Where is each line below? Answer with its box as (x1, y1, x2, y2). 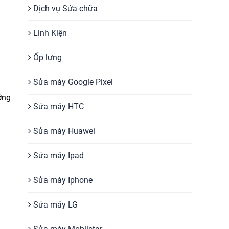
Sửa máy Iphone (31, 175, 93, 185)
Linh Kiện (31, 28, 67, 38)
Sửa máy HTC (31, 102, 84, 111)
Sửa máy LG (31, 200, 78, 210)
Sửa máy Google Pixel (31, 77, 113, 87)
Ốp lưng (31, 53, 62, 62)
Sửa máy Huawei (31, 126, 95, 136)
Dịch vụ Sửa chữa (31, 4, 98, 13)
